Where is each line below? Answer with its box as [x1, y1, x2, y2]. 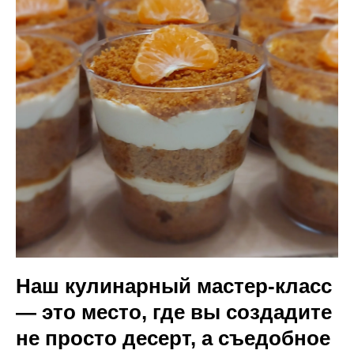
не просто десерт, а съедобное [16, 326, 330, 350]
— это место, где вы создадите [16, 299, 332, 324]
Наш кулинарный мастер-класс [16, 273, 332, 298]
